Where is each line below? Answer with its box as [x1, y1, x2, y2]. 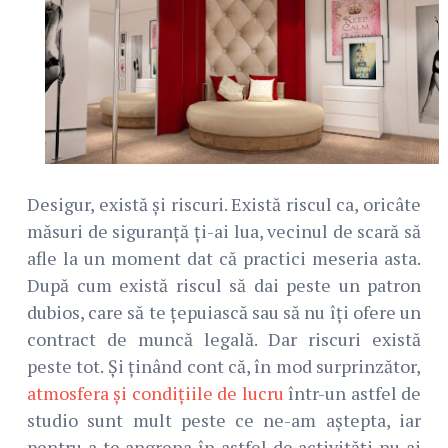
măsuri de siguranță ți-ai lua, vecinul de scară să [27, 219, 421, 244]
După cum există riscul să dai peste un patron [27, 273, 421, 298]
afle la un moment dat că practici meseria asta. [27, 246, 421, 271]
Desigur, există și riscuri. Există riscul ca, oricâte [27, 192, 421, 217]
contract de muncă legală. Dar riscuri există [27, 327, 421, 352]
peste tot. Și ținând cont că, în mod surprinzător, [27, 354, 421, 379]
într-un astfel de [283, 381, 422, 406]
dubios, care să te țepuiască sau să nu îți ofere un [27, 300, 421, 325]
